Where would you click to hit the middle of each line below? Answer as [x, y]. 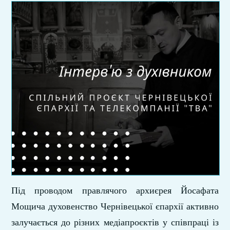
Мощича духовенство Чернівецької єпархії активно [115, 206]
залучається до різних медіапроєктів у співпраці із [115, 222]
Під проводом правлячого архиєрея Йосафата [115, 190]
